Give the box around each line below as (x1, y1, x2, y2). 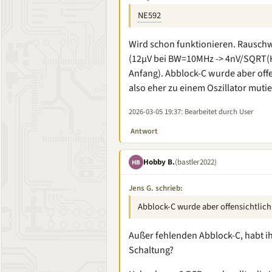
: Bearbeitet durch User (181, 106, 253, 117)
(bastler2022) (175, 156, 217, 168)
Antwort (131, 126, 158, 137)
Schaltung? (129, 243, 174, 257)
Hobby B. (143, 156, 175, 168)
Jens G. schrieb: (129, 183, 183, 194)
